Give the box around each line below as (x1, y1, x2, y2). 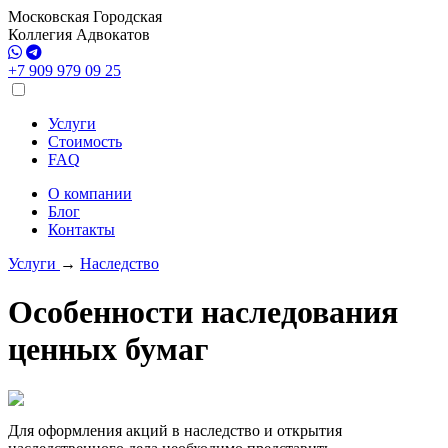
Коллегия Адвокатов (8, 26, 150, 43)
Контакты (48, 221, 115, 238)
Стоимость (48, 133, 122, 150)
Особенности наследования (8, 294, 398, 331)
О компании (48, 185, 132, 202)
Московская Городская (8, 8, 162, 25)
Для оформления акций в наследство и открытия (8, 421, 342, 439)
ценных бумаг (8, 331, 209, 368)
